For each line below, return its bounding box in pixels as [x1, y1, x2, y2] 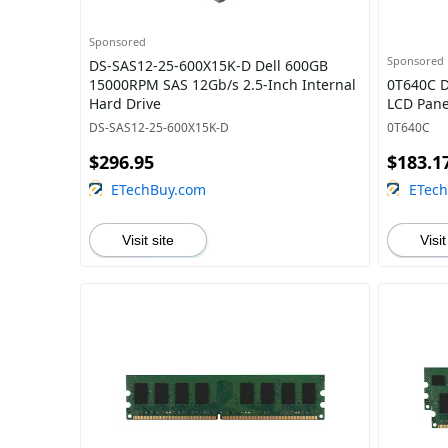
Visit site [122, 232, 174, 248]
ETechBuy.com [111, 180, 206, 199]
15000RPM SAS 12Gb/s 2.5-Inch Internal [89, 75, 356, 94]
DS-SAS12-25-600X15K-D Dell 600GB [89, 56, 328, 75]
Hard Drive [89, 94, 161, 113]
